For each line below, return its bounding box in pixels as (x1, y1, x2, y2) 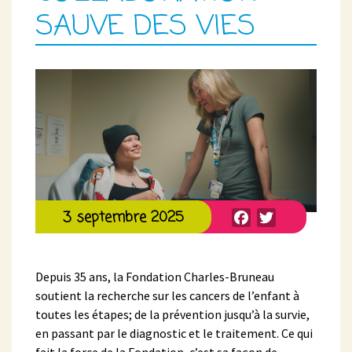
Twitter (276, 200, 319, 216)
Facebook (251, 200, 306, 216)
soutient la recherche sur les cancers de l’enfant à (35, 287, 299, 303)
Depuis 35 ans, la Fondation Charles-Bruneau (35, 268, 274, 284)
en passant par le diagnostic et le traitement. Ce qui (35, 324, 313, 341)
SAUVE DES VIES (35, 5, 265, 49)
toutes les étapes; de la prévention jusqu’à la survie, (35, 306, 310, 322)
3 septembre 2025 (63, 206, 184, 229)
